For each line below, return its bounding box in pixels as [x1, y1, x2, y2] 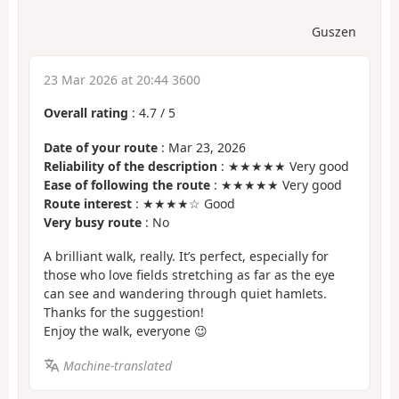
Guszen [312, 23, 356, 41]
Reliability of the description [44, 157, 217, 175]
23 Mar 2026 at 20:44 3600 [44, 71, 200, 89]
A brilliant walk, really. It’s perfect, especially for [44, 248, 329, 265]
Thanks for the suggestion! [44, 304, 204, 322]
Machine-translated [62, 356, 172, 374]
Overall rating [44, 104, 128, 122]
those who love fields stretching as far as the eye [44, 266, 335, 284]
